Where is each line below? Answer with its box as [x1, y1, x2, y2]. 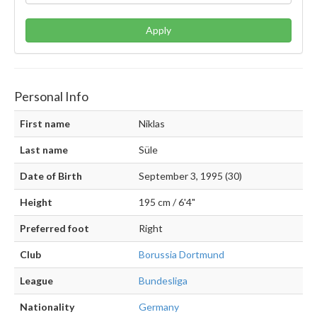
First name [20, 117, 70, 130]
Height [20, 196, 52, 209]
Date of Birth [20, 170, 82, 183]
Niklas [139, 117, 165, 130]
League [20, 275, 53, 287]
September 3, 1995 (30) [139, 170, 242, 183]
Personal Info [14, 88, 88, 105]
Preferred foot [20, 222, 89, 235]
